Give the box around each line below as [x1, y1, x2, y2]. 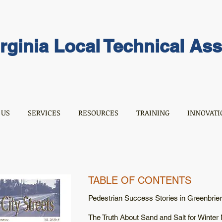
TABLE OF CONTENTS [88, 174, 191, 186]
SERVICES [28, 108, 60, 117]
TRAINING [136, 108, 170, 117]
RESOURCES [78, 108, 118, 117]
